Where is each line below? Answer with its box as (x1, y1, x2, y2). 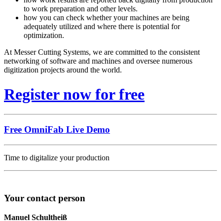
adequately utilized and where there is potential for (24, 22, 180, 31)
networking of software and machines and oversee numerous (4, 57, 192, 66)
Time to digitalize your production (4, 153, 110, 162)
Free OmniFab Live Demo (4, 124, 110, 135)
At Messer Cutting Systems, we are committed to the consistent (4, 48, 200, 57)
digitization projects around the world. (4, 66, 122, 74)
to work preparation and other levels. (24, 4, 138, 13)
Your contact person (4, 193, 85, 204)
